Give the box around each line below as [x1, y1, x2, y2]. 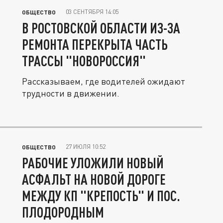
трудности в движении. [22, 88, 119, 99]
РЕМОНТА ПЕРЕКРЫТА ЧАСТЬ [22, 36, 168, 53]
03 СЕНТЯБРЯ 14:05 [66, 8, 118, 15]
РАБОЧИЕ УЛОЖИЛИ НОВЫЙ [22, 154, 164, 171]
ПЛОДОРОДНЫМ [22, 204, 104, 221]
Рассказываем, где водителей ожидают [22, 76, 185, 87]
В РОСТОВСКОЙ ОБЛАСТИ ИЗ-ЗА [22, 19, 180, 36]
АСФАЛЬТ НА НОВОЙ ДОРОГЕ [22, 171, 166, 188]
